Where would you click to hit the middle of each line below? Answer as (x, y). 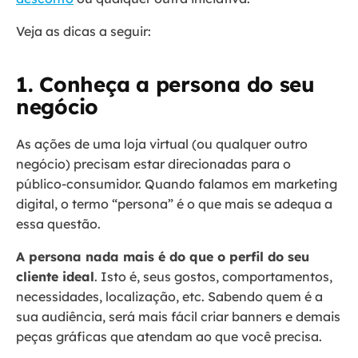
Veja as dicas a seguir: (84, 32)
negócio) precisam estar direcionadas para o (153, 164)
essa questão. (60, 224)
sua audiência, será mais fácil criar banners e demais (178, 317)
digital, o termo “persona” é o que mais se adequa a (174, 204)
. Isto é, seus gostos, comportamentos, (213, 277)
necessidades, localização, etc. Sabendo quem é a (169, 297)
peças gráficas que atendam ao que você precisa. (171, 337)
